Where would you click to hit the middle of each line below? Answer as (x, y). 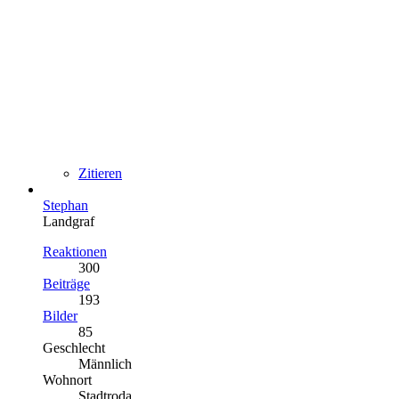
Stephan (65, 205)
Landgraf (69, 221)
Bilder (60, 315)
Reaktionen (75, 251)
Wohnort (67, 379)
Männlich (105, 363)
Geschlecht (74, 347)
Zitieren (100, 173)
